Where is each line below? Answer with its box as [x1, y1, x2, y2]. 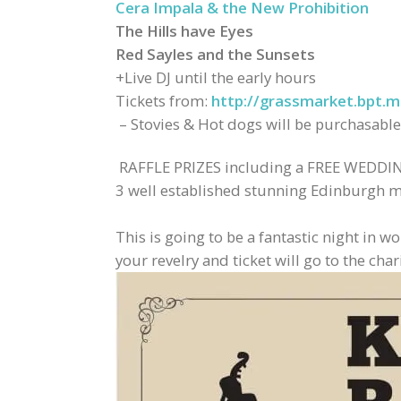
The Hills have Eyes [115, 20, 253, 41]
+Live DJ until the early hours [115, 66, 316, 88]
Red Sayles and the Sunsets [115, 43, 315, 64]
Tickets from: [115, 90, 211, 111]
